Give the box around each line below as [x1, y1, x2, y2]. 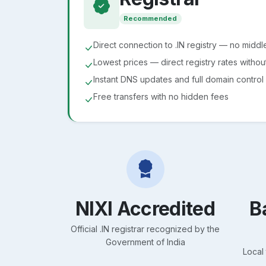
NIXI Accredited [75, 197, 216, 220]
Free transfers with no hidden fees [93, 91, 229, 102]
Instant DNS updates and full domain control [93, 74, 264, 84]
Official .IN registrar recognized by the [71, 223, 220, 234]
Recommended [123, 14, 178, 23]
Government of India [105, 236, 185, 247]
